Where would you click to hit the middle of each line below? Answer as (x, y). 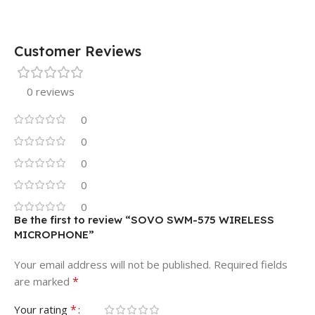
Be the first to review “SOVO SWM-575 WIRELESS (144, 219)
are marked (43, 281)
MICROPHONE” (54, 234)
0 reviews (51, 91)
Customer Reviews (78, 51)
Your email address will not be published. (112, 264)
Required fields (251, 264)
